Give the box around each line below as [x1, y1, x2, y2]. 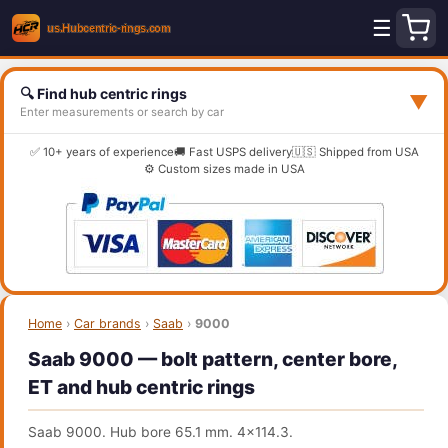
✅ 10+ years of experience [29, 145, 174, 159]
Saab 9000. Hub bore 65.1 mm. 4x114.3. [28, 424, 293, 440]
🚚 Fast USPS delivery [173, 145, 292, 159]
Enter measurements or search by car [20, 105, 224, 119]
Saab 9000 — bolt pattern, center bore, [28, 347, 398, 371]
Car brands [74, 316, 141, 331]
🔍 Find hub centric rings [20, 85, 187, 102]
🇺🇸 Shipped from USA [291, 145, 419, 159]
